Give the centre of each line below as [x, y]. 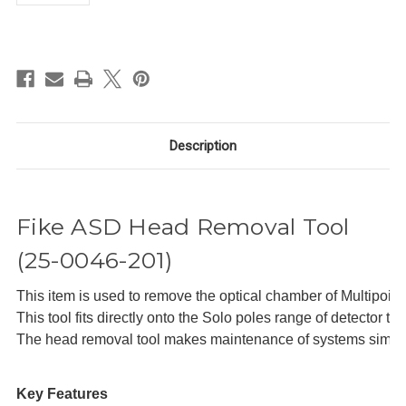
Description [203, 146]
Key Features [62, 394]
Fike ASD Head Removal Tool [183, 227]
